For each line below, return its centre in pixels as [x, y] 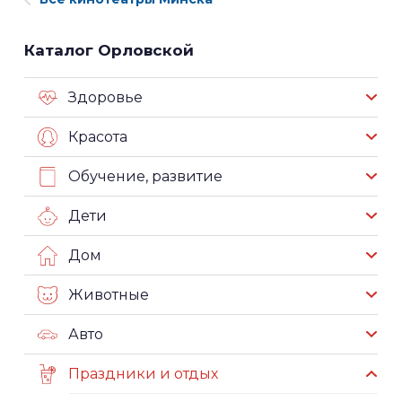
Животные [109, 295]
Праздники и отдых [143, 374]
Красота [98, 137]
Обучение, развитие [145, 177]
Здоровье [105, 98]
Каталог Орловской [109, 51]
